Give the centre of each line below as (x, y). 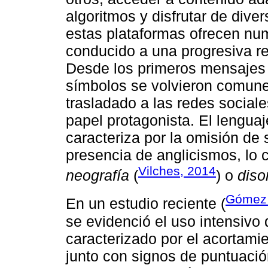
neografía (98, 175)
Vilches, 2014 (177, 170)
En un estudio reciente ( (146, 204)
